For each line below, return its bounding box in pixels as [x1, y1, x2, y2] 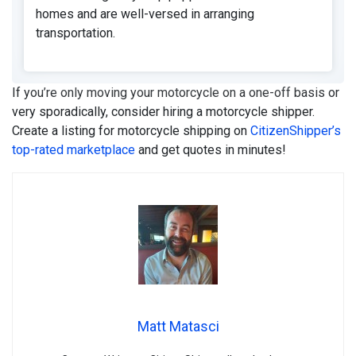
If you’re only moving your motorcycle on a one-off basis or [12, 85, 339, 101]
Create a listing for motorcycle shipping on [12, 123, 250, 139]
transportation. [36, 25, 122, 41]
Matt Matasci [137, 318, 219, 335]
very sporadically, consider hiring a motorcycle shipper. [12, 104, 315, 120]
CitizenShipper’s [250, 123, 341, 139]
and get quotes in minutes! [135, 142, 286, 158]
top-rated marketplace [12, 142, 135, 158]
